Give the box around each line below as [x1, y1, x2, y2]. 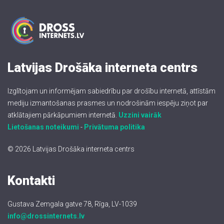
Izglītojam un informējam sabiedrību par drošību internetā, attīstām [7, 87, 215, 95]
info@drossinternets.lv [7, 212, 84, 220]
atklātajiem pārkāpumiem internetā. [7, 111, 118, 119]
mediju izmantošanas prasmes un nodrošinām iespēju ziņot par [7, 99, 208, 107]
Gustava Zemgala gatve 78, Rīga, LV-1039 [7, 200, 137, 208]
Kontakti [7, 173, 55, 188]
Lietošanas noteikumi [7, 123, 79, 131]
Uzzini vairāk [118, 111, 161, 119]
